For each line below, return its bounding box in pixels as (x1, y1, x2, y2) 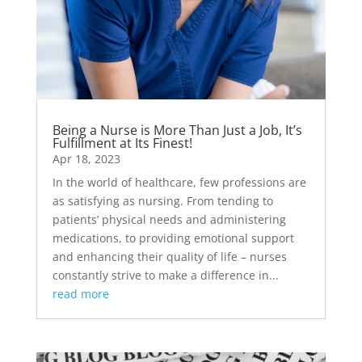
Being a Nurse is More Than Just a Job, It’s (52, 120, 302, 139)
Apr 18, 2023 (52, 150, 120, 166)
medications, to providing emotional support (52, 229, 294, 246)
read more (52, 285, 109, 301)
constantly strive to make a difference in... (52, 267, 279, 283)
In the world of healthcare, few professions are (52, 174, 306, 190)
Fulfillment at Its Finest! (52, 133, 192, 152)
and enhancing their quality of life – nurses (52, 248, 287, 264)
